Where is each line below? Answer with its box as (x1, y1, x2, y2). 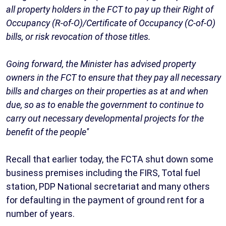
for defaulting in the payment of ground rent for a (6, 194, 204, 205)
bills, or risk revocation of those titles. (6, 31, 151, 42)
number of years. (6, 208, 75, 219)
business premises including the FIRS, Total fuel (6, 167, 200, 178)
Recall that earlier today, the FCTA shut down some (6, 153, 213, 164)
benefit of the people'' (6, 126, 89, 137)
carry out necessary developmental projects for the (6, 112, 204, 124)
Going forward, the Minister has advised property (6, 58, 196, 69)
